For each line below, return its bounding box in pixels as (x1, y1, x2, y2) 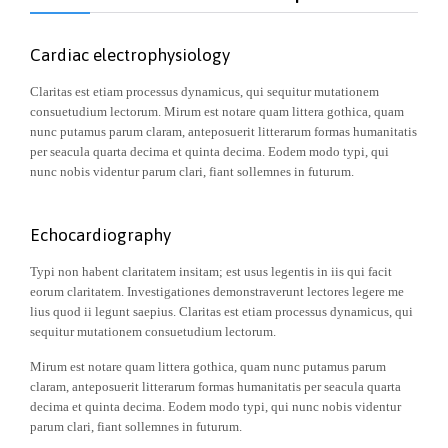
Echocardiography (30, 224, 171, 245)
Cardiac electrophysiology (30, 44, 230, 65)
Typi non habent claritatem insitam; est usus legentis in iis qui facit (30, 263, 392, 279)
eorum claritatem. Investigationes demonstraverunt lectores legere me (30, 283, 404, 299)
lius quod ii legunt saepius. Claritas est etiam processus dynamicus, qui (30, 303, 413, 319)
